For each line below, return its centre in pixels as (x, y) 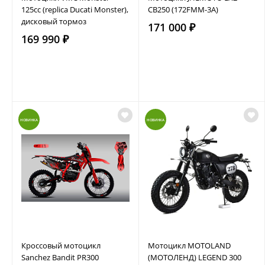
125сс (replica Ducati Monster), (75, 9)
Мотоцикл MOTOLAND (189, 245)
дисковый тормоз (54, 21)
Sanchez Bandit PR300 (60, 257)
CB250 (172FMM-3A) (183, 9)
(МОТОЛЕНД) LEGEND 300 (194, 257)
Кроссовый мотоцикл (61, 245)
